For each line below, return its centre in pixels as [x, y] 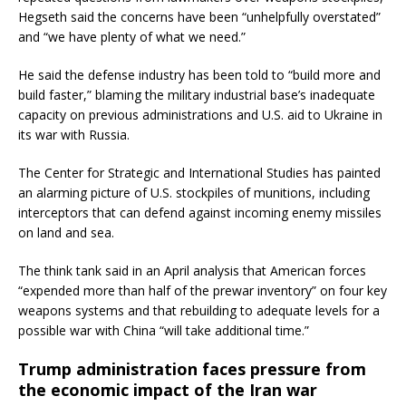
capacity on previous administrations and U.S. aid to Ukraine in [200, 115]
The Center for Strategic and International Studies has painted [199, 173]
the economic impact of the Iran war [168, 390]
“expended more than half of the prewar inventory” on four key [203, 291]
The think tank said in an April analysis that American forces [192, 271]
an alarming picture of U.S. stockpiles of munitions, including [194, 193]
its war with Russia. [74, 135]
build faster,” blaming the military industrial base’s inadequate [197, 95]
